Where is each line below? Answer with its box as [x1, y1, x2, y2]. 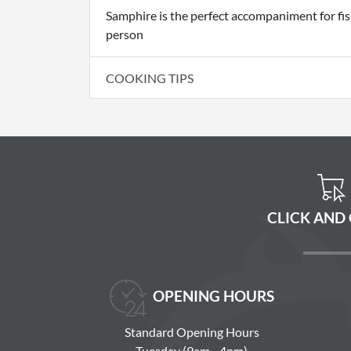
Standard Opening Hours [124, 324, 259, 340]
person [106, 27, 143, 42]
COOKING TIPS [106, 70, 194, 85]
